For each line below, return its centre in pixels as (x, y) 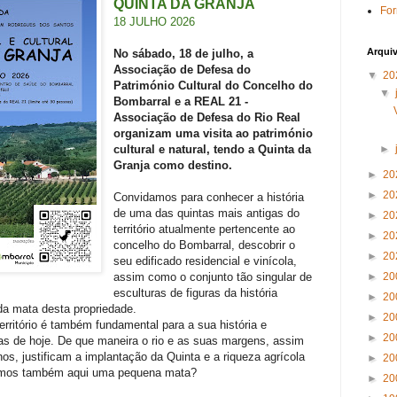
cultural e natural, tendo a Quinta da (212, 150)
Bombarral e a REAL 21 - (181, 102)
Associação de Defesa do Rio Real (207, 118)
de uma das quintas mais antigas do (206, 214)
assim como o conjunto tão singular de (213, 277)
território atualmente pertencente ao (204, 230)
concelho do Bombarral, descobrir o (204, 245)
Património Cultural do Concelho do (213, 86)
